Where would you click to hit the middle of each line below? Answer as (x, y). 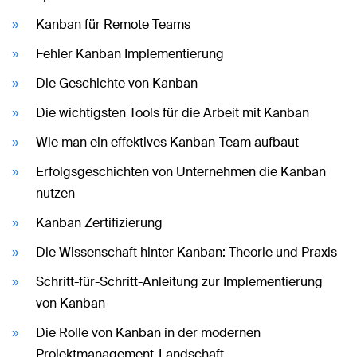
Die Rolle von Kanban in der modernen (148, 332)
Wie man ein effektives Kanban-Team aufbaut (167, 142)
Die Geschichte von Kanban (117, 83)
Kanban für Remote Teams (113, 24)
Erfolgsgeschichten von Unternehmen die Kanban (181, 171)
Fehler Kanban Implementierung (130, 53)
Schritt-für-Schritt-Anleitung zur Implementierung (179, 281)
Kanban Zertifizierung (99, 222)
